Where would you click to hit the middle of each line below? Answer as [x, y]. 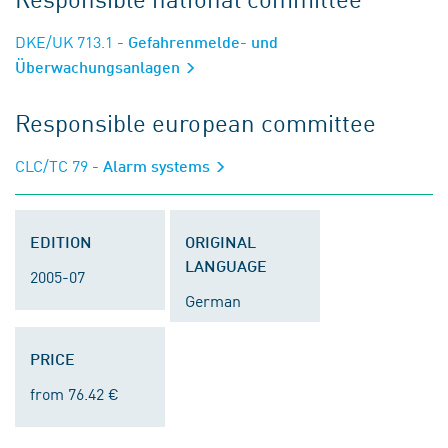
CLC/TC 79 [51, 165]
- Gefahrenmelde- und [195, 41]
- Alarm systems [151, 165]
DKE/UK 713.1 [64, 41]
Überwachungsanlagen [99, 66]
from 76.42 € [74, 393]
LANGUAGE [226, 265]
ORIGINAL [220, 241]
